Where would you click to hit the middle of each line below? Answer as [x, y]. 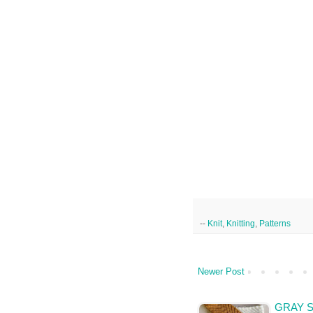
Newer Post [221, 272]
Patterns [275, 224]
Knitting [241, 224]
